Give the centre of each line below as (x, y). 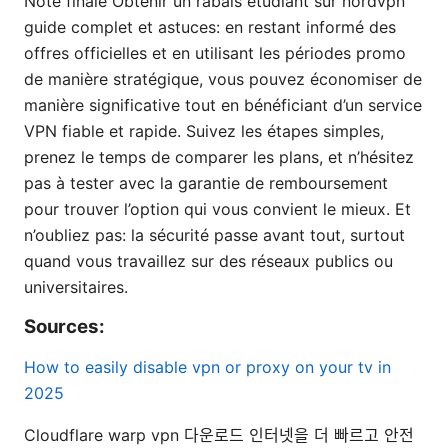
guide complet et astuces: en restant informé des (210, 27)
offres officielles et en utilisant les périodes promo (215, 53)
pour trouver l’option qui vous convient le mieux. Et (217, 209)
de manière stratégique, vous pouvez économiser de (223, 79)
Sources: (64, 327)
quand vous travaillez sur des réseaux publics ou (208, 261)
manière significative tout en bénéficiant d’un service (223, 105)
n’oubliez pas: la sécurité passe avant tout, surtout (214, 235)
